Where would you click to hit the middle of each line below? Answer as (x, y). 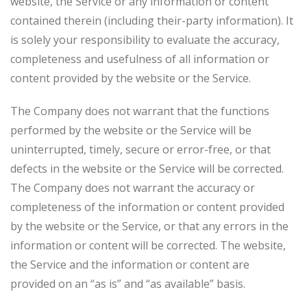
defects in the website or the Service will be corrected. (147, 169)
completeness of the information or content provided (147, 207)
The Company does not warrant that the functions (140, 111)
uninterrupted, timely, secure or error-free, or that (140, 149)
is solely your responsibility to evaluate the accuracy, (145, 40)
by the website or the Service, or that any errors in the (149, 226)
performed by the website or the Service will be (131, 130)
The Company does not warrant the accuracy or (133, 188)
